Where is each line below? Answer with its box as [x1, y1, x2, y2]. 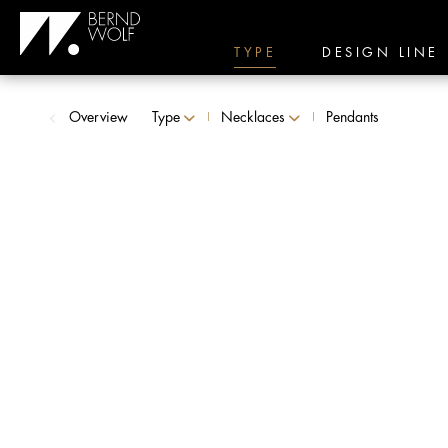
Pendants [326, 110, 379, 124]
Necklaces [221, 110, 285, 124]
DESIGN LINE [322, 46, 439, 59]
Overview [69, 110, 128, 124]
